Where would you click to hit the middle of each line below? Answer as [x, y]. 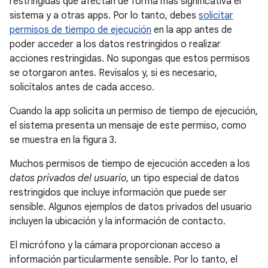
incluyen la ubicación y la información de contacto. [118, 222]
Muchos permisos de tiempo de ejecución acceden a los [130, 164]
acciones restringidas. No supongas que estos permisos [130, 59]
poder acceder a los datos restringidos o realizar [115, 45]
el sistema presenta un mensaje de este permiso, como [128, 126]
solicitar [216, 16]
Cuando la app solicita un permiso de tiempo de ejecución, [134, 112]
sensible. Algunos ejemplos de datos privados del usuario [131, 207]
